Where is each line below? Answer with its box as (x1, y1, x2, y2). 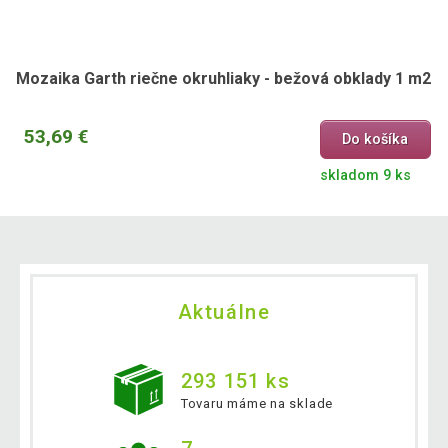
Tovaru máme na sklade (180, 396, 334, 412)
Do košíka (342, 131, 409, 149)
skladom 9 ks (319, 167, 411, 185)
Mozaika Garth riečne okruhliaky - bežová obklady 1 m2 (16, 68, 431, 88)
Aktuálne (177, 300, 271, 325)
